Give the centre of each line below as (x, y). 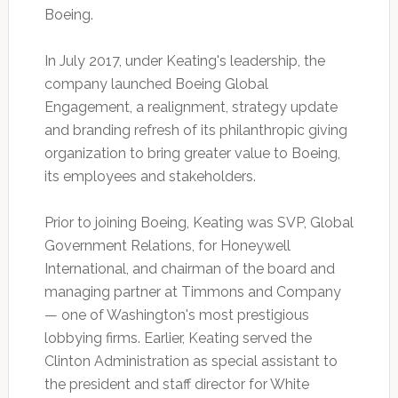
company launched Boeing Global (156, 84)
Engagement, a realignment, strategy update (191, 107)
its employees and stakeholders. (150, 177)
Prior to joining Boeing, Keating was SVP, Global (199, 223)
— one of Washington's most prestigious (176, 315)
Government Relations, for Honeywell (167, 246)
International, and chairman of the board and (189, 269)
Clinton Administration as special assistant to (191, 362)
